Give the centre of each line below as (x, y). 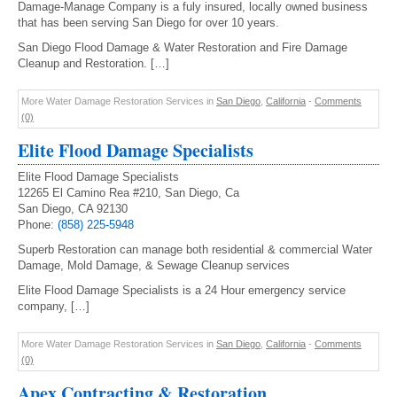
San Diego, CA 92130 (73, 209)
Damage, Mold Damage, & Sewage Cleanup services (154, 265)
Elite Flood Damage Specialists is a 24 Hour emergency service (182, 290)
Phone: (38, 225)
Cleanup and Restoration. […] (93, 63)
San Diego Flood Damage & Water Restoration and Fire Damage (183, 47)
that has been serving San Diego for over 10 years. (148, 23)
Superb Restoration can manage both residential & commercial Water (195, 249)
